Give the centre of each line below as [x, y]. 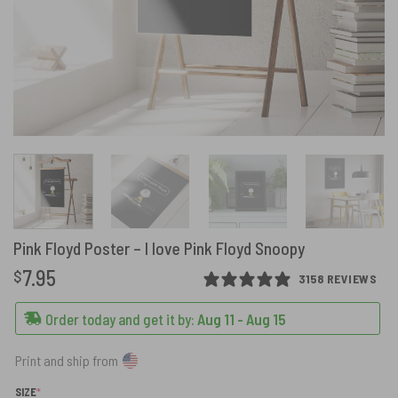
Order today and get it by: [120, 318]
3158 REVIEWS [338, 279]
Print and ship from [67, 361]
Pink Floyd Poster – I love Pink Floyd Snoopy [159, 248]
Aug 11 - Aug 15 [242, 318]
